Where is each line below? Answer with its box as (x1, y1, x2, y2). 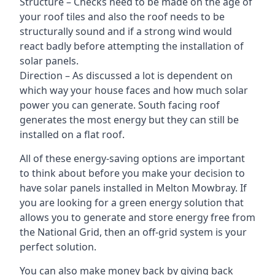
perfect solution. (20, 240, 96, 254)
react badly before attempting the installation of (20, 39, 244, 53)
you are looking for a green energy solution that (20, 196, 244, 209)
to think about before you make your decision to (20, 166, 245, 180)
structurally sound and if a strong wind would (20, 25, 232, 38)
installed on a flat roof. (20, 128, 125, 141)
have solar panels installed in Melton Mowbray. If (20, 181, 247, 195)
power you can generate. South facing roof (20, 98, 220, 112)
